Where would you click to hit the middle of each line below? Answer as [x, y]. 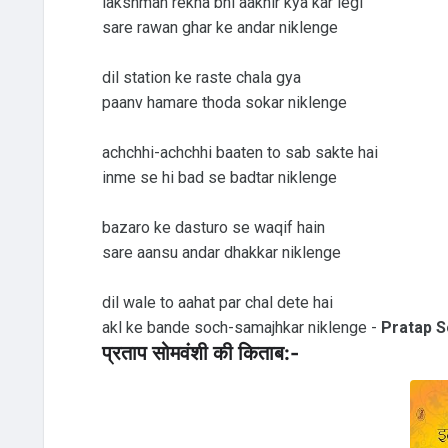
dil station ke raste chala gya [201, 77]
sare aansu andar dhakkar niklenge [221, 252]
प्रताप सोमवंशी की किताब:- [200, 352]
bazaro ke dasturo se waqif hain [213, 227]
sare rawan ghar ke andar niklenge [219, 27]
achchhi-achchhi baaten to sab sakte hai [239, 152]
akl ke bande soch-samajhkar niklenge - [241, 327]
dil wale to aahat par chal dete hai [217, 302]
